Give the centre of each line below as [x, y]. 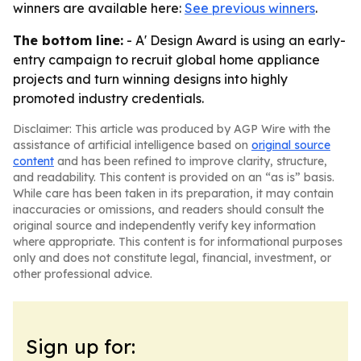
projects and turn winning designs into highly [150, 79]
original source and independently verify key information [164, 226]
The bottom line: [68, 40]
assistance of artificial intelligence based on [132, 145]
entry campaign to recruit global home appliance [166, 60]
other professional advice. [83, 274]
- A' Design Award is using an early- [234, 40]
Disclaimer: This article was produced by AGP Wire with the [172, 129]
